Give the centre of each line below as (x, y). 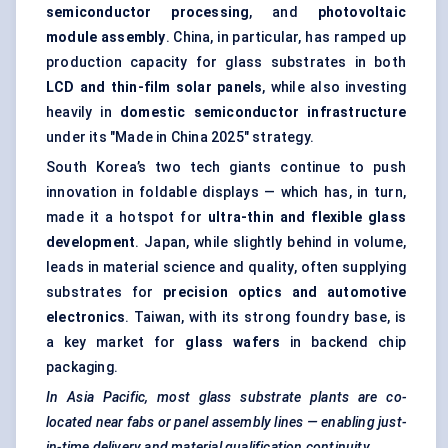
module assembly (106, 37)
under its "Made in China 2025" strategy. (180, 137)
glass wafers (233, 342)
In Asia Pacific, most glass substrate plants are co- (226, 397)
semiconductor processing (148, 12)
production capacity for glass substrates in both (226, 62)
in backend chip (343, 342)
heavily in (83, 112)
